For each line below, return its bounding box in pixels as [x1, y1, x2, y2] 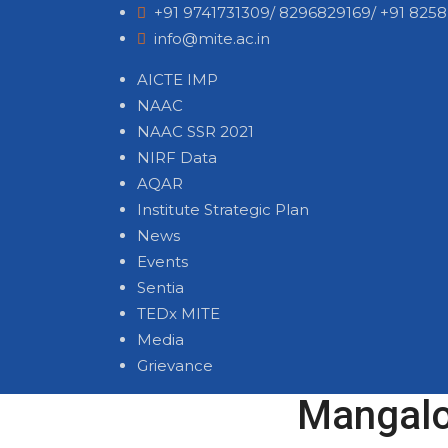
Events [137, 252, 188, 271]
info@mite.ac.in [154, 29, 270, 48]
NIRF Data [137, 148, 217, 167]
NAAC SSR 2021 [137, 122, 254, 141]
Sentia [137, 278, 184, 297]
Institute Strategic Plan [137, 200, 309, 219]
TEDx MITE [137, 304, 220, 323]
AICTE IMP [137, 70, 218, 89]
